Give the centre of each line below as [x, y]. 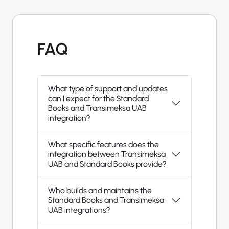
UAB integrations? [79, 210]
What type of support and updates [108, 89]
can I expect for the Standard [98, 99]
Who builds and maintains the [100, 191]
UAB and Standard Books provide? [107, 164]
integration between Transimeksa [107, 154]
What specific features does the [104, 145]
